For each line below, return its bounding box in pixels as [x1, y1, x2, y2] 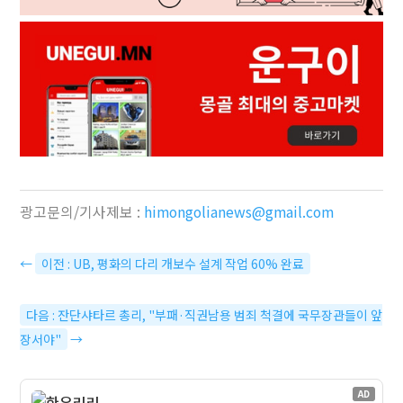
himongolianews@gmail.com [144, 201, 335, 222]
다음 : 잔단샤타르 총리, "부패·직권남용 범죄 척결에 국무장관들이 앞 [26, 305, 383, 324]
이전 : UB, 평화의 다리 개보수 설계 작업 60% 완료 [41, 254, 305, 273]
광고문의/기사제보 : [20, 201, 145, 222]
